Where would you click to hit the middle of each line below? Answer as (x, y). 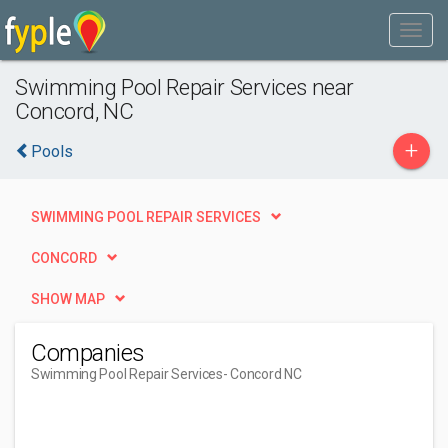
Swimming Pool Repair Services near (184, 87)
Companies (88, 353)
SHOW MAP (68, 299)
